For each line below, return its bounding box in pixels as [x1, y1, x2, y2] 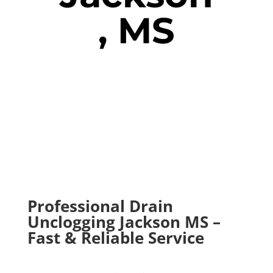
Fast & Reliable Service [27, 227, 204, 249]
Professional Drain [27, 195, 173, 217]
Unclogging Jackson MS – [27, 211, 221, 233]
